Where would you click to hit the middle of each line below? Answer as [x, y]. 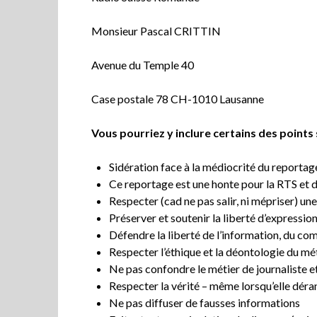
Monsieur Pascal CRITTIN [156, 30]
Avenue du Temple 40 [144, 64]
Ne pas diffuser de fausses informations [205, 302]
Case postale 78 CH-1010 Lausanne [178, 98]
